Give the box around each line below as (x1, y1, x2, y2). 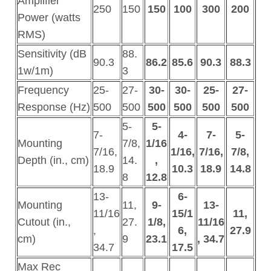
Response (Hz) (18, 101, 90, 114)
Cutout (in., (18, 216, 71, 229)
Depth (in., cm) (18, 154, 89, 167)
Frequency (18, 84, 69, 97)
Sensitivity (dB (18, 48, 87, 60)
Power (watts (18, 11, 80, 24)
